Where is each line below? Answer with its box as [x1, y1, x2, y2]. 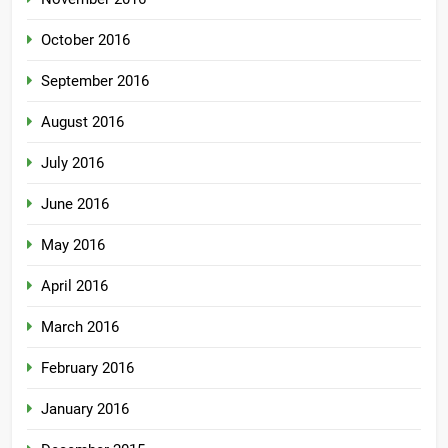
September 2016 [41, 72, 149, 91]
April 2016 [41, 277, 108, 296]
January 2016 [41, 400, 129, 419]
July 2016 [41, 154, 104, 173]
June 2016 [41, 195, 109, 214]
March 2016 [41, 318, 119, 337]
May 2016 [41, 236, 105, 255]
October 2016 [41, 31, 130, 50]
